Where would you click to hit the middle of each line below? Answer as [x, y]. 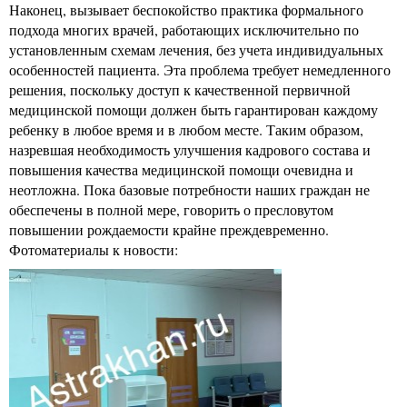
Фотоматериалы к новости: [94, 249]
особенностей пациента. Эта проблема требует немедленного [200, 69]
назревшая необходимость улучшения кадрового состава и [190, 149]
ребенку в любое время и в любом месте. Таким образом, [186, 129]
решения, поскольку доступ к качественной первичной [180, 89]
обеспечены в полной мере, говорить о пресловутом [171, 209]
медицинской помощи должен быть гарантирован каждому [194, 109]
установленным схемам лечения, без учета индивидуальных [196, 49]
